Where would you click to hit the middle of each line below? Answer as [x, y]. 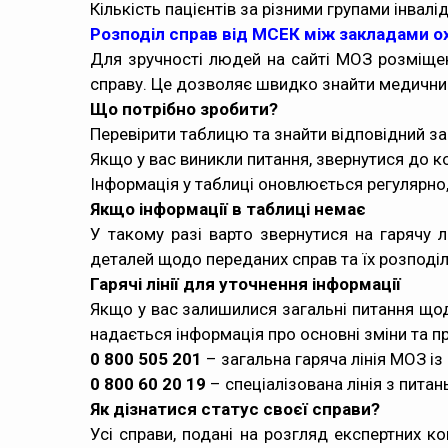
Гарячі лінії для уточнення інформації [245, 284]
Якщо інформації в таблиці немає [228, 209]
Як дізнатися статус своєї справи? [235, 409]
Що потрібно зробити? [184, 109]
